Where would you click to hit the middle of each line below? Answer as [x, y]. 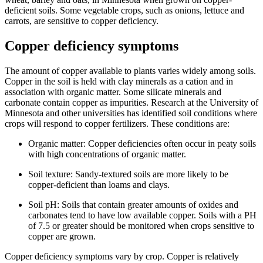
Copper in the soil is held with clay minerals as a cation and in [119, 81]
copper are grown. [62, 236]
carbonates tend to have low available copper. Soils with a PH [142, 215]
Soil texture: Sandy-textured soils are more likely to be [128, 174]
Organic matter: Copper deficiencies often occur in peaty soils [142, 143]
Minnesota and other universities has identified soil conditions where [131, 113]
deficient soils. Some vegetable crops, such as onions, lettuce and [124, 10]
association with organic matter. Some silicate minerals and [113, 92]
